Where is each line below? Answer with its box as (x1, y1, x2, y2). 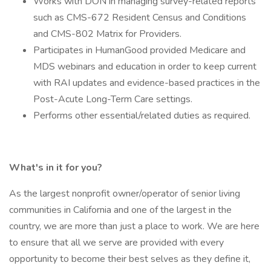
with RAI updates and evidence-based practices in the (33, 76, 260, 90)
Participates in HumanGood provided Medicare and (33, 44, 246, 57)
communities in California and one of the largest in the (9, 203, 232, 217)
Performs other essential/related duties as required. (33, 109, 250, 122)
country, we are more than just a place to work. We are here (9, 220, 260, 233)
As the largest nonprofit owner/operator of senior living (9, 187, 240, 200)
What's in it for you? (9, 161, 105, 174)
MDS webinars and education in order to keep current (33, 60, 256, 73)
